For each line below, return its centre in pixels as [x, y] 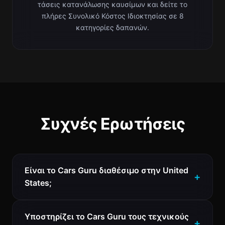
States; [38, 183]
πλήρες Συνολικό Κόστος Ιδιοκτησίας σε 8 [113, 16]
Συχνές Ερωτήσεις [113, 124]
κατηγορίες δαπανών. [113, 27]
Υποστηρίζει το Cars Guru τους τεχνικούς [107, 216]
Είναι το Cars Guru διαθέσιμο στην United [106, 170]
